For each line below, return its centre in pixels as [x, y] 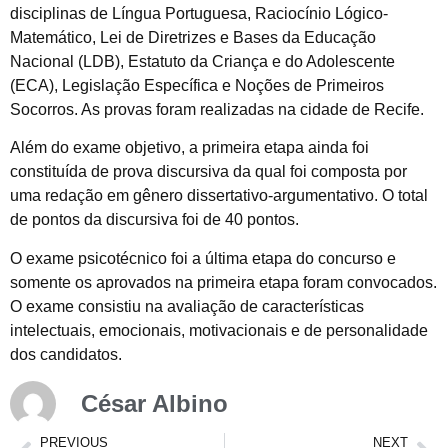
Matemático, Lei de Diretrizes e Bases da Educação [193, 37]
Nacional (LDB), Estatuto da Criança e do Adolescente [202, 61]
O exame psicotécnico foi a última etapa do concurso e [203, 258]
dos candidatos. [66, 354]
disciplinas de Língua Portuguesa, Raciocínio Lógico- [199, 13]
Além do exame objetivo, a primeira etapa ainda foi [189, 148]
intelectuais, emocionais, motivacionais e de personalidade [219, 330]
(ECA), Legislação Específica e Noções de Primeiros [197, 85]
